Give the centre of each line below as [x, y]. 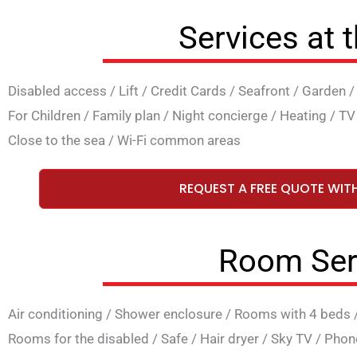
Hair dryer [229, 338]
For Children [44, 116]
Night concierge [220, 116]
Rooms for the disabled [78, 338]
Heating [303, 116]
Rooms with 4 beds [292, 314]
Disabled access [57, 91]
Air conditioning [55, 314]
